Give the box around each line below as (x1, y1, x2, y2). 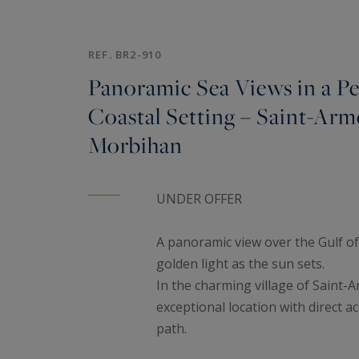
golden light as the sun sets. (156, 255, 325, 273)
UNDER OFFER (156, 190, 242, 208)
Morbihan (88, 130, 183, 160)
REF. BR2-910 (88, 47, 162, 63)
